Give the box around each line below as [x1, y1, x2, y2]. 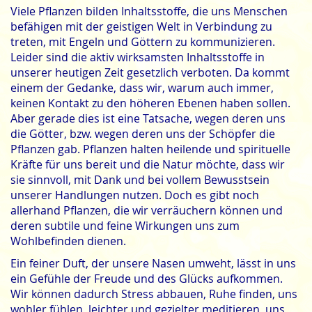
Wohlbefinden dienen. [10, 233, 126, 249]
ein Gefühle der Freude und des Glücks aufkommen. [10, 271, 283, 286]
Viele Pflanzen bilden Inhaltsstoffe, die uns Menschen [10, 3, 288, 19]
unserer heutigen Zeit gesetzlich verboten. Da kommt [10, 65, 290, 80]
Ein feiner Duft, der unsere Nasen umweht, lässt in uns [10, 256, 296, 271]
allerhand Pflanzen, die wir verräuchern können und [10, 203, 283, 218]
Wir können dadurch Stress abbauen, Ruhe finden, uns [10, 286, 297, 302]
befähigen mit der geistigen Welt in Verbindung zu [10, 19, 272, 34]
